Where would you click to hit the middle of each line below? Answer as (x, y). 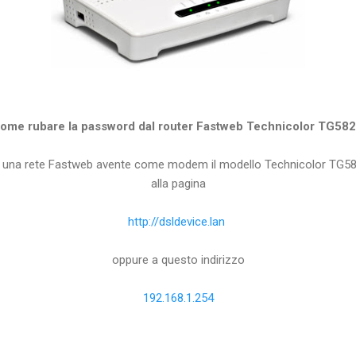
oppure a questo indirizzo (178, 259)
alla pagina (178, 183)
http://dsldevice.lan (178, 221)
